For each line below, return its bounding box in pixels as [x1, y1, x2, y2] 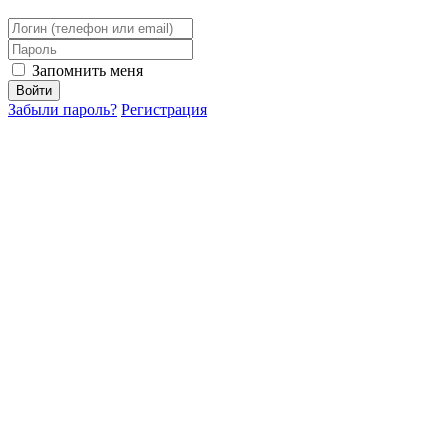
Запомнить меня [28, 61, 143, 79]
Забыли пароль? [8, 100, 117, 118]
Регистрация [121, 100, 207, 118]
